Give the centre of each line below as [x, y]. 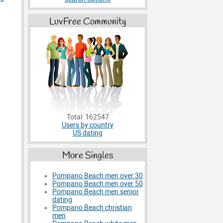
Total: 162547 [88, 117]
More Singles [88, 156]
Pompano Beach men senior [95, 192]
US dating [88, 133]
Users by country [88, 125]
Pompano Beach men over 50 [97, 184]
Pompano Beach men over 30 [97, 176]
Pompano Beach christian [92, 208]
